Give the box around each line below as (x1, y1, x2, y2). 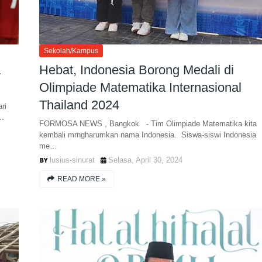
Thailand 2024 (39, 98, 119, 112)
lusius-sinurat (49, 156, 95, 164)
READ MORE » (57, 175, 106, 183)
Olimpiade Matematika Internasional (39, 80, 242, 95)
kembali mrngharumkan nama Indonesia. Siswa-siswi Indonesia (39, 130, 256, 139)
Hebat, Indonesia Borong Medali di (39, 63, 234, 77)
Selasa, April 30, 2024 (108, 156, 182, 164)
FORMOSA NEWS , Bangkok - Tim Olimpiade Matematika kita (39, 119, 257, 128)
